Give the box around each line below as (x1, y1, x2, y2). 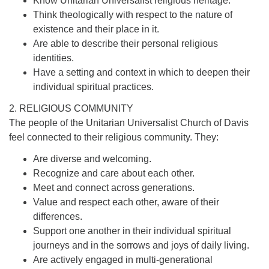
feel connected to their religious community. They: (9, 131, 219, 142)
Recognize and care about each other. (33, 168, 195, 178)
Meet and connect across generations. (33, 182, 195, 193)
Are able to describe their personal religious (33, 38, 218, 49)
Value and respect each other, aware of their (33, 196, 219, 207)
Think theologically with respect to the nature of (33, 9, 232, 20)
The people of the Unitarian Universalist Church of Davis (9, 117, 249, 128)
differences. (33, 211, 82, 222)
